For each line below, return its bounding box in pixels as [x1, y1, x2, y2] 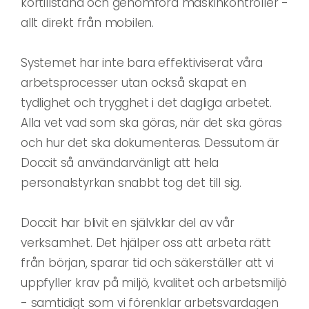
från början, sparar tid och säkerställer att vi [21, 254, 274, 271]
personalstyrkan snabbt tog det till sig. [21, 174, 241, 191]
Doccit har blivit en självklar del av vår [21, 214, 235, 231]
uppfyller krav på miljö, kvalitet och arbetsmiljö [21, 274, 288, 291]
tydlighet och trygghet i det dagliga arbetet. [21, 94, 272, 111]
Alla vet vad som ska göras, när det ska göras [21, 114, 282, 131]
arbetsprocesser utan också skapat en [21, 74, 246, 91]
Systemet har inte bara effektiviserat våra [21, 54, 263, 71]
